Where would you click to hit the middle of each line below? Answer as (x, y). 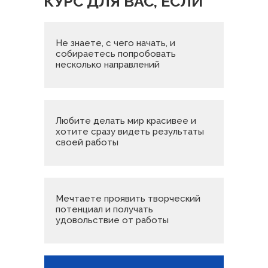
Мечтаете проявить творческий (128, 199)
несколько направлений (108, 65)
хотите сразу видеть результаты (130, 132)
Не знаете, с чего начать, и (115, 43)
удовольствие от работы (112, 220)
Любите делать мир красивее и (126, 121)
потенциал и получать (104, 209)
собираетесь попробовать (116, 54)
